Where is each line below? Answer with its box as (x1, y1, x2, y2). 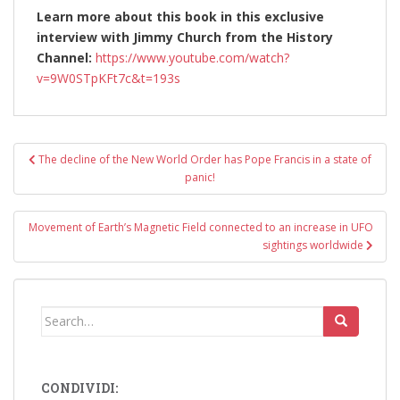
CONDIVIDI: (41, 379, 118, 396)
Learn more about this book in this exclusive (37, 7, 324, 25)
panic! (185, 169, 215, 185)
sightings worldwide (262, 237, 366, 253)
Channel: (37, 48, 96, 66)
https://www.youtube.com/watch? (96, 48, 289, 66)
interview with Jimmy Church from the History (37, 28, 333, 46)
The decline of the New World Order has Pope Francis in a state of (38, 151, 371, 167)
